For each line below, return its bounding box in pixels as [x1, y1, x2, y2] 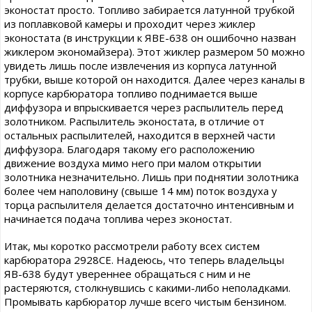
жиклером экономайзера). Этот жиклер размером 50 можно [4, 45, 305, 59]
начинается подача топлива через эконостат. [4, 212, 232, 226]
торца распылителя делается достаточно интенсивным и [4, 198, 294, 212]
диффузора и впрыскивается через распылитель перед [4, 100, 283, 115]
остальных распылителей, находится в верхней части [4, 128, 275, 143]
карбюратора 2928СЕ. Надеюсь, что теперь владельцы [4, 253, 284, 267]
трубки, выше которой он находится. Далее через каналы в [4, 72, 305, 87]
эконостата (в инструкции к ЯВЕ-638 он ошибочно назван [4, 31, 296, 45]
